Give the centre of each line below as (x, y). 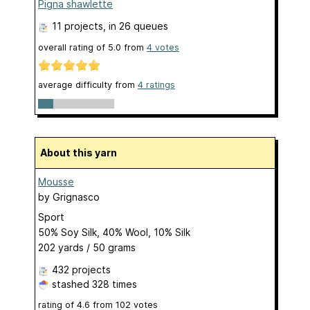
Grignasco (76, 197)
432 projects (81, 269)
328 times (115, 284)
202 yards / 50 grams (87, 247)
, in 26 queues (136, 26)
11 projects (77, 26)
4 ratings (156, 85)
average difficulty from (88, 85)
